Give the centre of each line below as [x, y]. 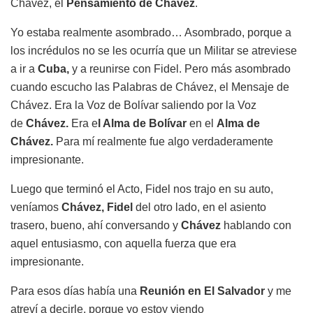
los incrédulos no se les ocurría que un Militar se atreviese [154, 50]
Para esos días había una [75, 291]
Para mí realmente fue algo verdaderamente [163, 141]
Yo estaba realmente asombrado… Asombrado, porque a [151, 32]
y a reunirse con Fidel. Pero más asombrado [180, 68]
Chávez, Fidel [97, 207]
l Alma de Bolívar [144, 123]
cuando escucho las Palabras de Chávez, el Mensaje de [150, 87]
